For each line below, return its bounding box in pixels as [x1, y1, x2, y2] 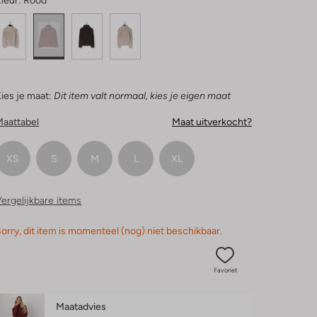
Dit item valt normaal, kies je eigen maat [54, 90, 231, 101]
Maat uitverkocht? [171, 116, 252, 127]
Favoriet [213, 267, 237, 274]
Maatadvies [56, 301, 107, 312]
